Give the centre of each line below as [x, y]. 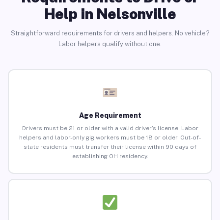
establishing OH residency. [110, 156]
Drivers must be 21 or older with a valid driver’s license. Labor [110, 128]
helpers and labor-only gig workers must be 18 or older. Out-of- [110, 138]
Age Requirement [110, 116]
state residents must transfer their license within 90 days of [110, 147]
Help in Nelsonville [110, 14]
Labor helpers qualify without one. [110, 44]
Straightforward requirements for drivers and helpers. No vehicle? [110, 33]
